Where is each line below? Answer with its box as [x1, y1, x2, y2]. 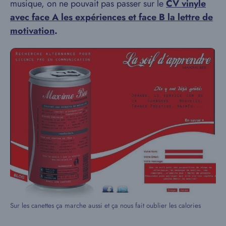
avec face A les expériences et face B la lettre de [10, 10, 213, 24]
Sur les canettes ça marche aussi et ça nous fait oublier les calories [10, 200, 201, 210]
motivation [10, 24, 54, 37]
